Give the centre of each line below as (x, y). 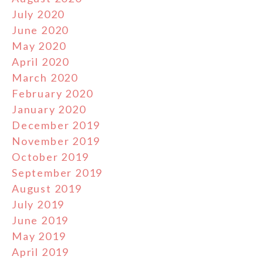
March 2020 (45, 78)
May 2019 (39, 236)
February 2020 (53, 94)
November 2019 (56, 141)
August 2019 (47, 189)
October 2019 (50, 157)
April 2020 (41, 62)
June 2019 (41, 220)
